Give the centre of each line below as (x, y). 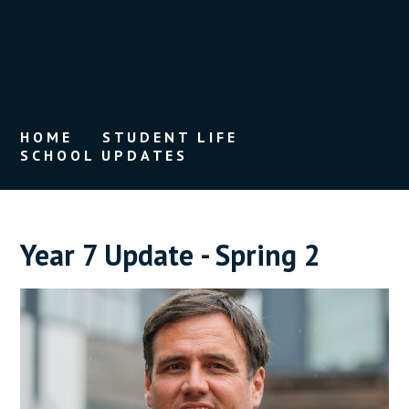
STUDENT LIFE (170, 137)
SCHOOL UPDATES (105, 155)
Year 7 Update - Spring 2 (171, 255)
